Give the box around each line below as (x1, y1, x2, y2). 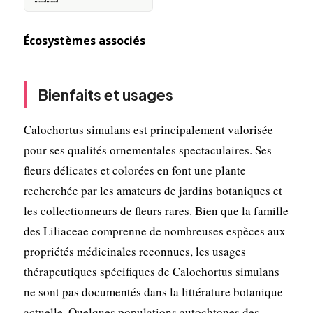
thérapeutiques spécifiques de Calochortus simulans (23, 263, 279, 279)
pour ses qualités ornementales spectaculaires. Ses (23, 141, 272, 158)
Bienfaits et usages (37, 85, 173, 104)
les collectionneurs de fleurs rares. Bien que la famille (23, 202, 289, 219)
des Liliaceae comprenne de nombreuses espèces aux (23, 222, 286, 239)
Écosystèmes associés (23, 32, 145, 48)
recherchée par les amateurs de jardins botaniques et (23, 182, 282, 198)
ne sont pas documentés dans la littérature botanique (23, 283, 283, 300)
